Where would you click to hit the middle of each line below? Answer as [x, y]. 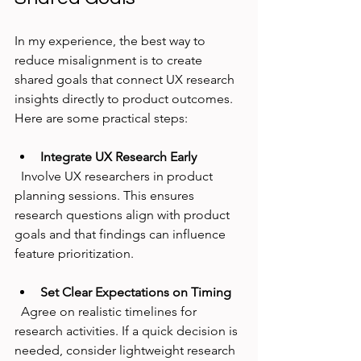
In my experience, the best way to [112, 41]
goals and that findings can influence [122, 234]
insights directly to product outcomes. [125, 99]
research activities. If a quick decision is [128, 331]
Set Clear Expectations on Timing [136, 293]
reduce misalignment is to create [110, 60]
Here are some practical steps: [101, 118]
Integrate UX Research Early [118, 157]
